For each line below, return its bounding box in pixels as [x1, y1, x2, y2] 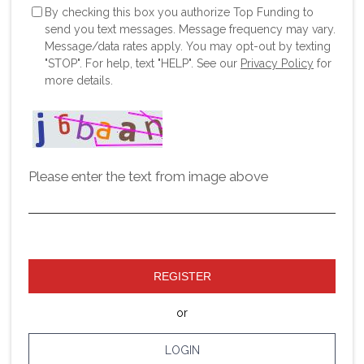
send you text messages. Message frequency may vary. [45, 22, 336, 36]
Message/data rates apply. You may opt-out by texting [45, 39, 331, 53]
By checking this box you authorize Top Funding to [45, 5, 314, 19]
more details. [45, 73, 113, 87]
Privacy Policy [240, 56, 314, 70]
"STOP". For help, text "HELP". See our [45, 56, 240, 70]
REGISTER [153, 269, 211, 283]
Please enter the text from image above [28, 167, 268, 184]
